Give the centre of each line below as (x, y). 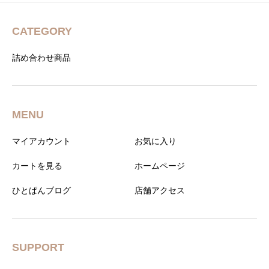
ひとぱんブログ (41, 191)
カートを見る (37, 166)
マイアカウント (41, 141)
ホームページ (160, 166)
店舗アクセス (160, 191)
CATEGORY (42, 32)
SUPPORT (38, 248)
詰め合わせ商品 (41, 58)
